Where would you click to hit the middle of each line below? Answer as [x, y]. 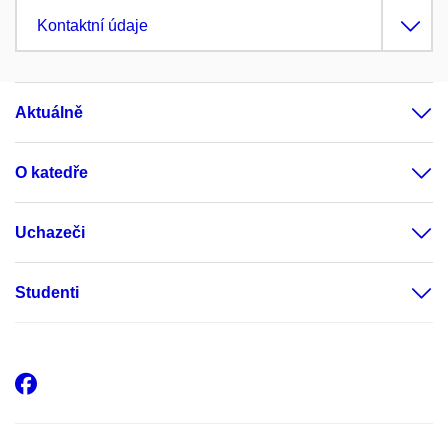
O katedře [51, 173]
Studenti [47, 293]
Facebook [100, 383]
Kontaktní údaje [92, 26]
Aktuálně [49, 113]
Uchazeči [50, 233]
